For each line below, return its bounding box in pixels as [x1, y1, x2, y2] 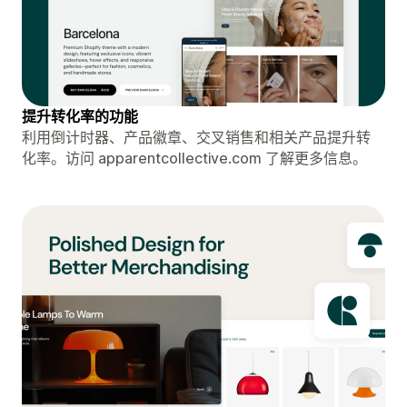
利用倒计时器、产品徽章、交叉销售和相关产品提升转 [22, 127, 371, 146]
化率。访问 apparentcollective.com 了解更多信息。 [22, 148, 367, 167]
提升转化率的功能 [22, 106, 138, 125]
